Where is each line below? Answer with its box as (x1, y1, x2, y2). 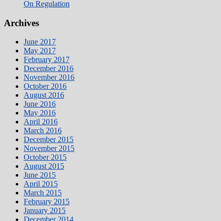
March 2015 (24, 188, 62, 197)
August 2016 (24, 91, 64, 100)
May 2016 (24, 109, 56, 117)
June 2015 (24, 171, 56, 180)
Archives (4, 17, 39, 28)
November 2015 (24, 144, 74, 153)
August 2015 (24, 162, 64, 171)
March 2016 (24, 126, 62, 135)
